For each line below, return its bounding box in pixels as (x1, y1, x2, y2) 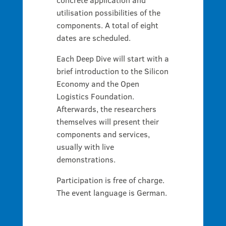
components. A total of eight (56, 19, 158, 31)
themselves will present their (56, 116, 159, 127)
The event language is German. (56, 187, 167, 198)
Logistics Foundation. (56, 90, 134, 102)
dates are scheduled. (56, 32, 131, 43)
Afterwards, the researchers (56, 103, 156, 115)
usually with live (56, 141, 114, 152)
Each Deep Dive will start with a (56, 52, 169, 64)
